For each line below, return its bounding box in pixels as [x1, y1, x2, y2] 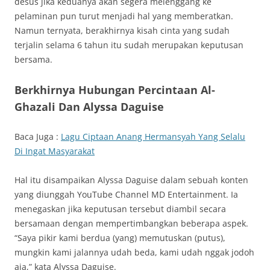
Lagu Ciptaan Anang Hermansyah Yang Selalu [61, 131, 245, 143]
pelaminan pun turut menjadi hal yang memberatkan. [14, 10, 233, 22]
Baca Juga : [14, 131, 61, 143]
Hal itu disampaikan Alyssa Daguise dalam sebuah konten [14, 174, 248, 186]
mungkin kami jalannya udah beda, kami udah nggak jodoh [14, 246, 254, 259]
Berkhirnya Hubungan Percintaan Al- [14, 83, 215, 98]
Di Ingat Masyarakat [14, 145, 95, 157]
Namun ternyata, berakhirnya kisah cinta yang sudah [14, 25, 230, 37]
